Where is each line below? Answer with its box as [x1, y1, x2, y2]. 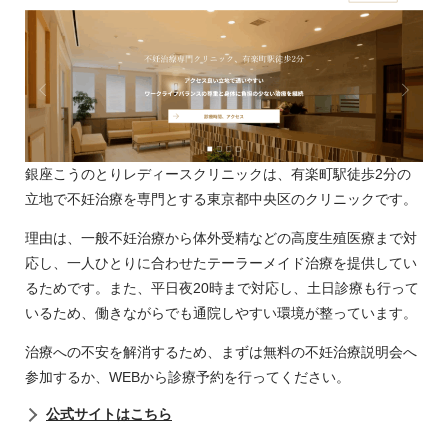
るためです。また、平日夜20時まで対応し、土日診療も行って [25, 279, 419, 296]
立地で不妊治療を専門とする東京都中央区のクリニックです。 [25, 190, 417, 207]
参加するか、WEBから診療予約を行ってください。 [25, 368, 350, 385]
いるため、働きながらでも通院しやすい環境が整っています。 [25, 304, 417, 321]
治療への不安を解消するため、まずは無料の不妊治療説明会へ [25, 343, 417, 360]
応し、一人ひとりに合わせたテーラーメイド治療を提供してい [25, 254, 417, 271]
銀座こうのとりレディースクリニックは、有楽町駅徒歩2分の [25, 165, 411, 182]
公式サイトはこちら [46, 405, 172, 422]
